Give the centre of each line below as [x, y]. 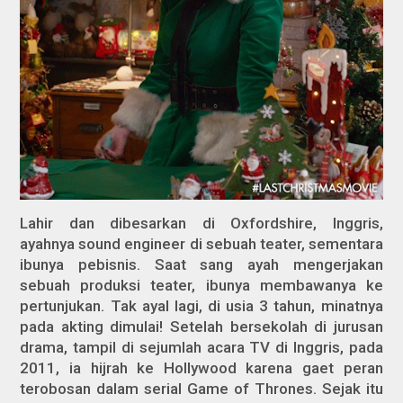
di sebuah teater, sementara [284, 244]
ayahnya [49, 244]
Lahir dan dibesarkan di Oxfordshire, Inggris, [201, 224]
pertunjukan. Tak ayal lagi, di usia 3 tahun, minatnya [201, 306]
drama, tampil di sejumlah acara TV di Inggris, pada [201, 348]
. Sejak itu [348, 389]
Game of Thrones [250, 389]
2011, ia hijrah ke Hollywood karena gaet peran [201, 368]
